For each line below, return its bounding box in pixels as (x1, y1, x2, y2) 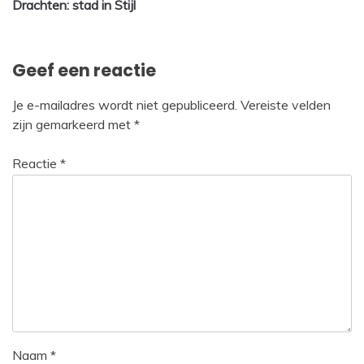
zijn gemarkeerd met (12, 115, 134, 132)
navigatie (11, 5, 110, 32)
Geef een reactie (12, 58, 156, 82)
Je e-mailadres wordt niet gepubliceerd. (12, 96, 237, 113)
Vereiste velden (240, 96, 331, 113)
